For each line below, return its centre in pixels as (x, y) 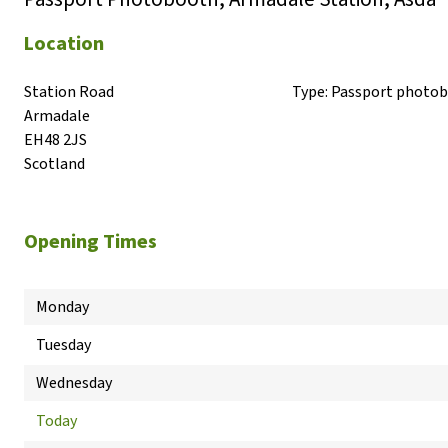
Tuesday (63, 345)
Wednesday (74, 383)
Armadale (57, 116)
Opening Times (90, 242)
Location (64, 44)
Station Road (69, 92)
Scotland (54, 164)
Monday (62, 307)
